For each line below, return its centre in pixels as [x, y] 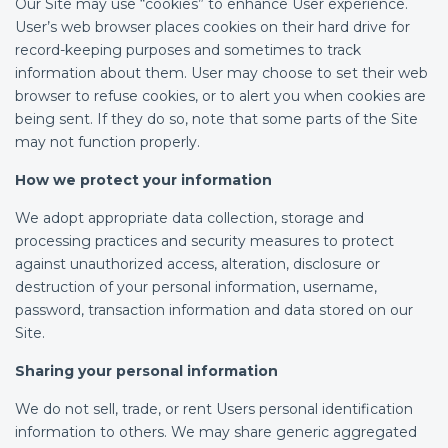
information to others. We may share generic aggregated [216, 432]
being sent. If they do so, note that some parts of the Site [216, 119]
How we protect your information [143, 180]
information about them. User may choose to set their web [221, 73]
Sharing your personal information [146, 371]
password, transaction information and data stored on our [214, 310]
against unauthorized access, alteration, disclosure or [197, 264]
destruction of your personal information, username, [196, 287]
